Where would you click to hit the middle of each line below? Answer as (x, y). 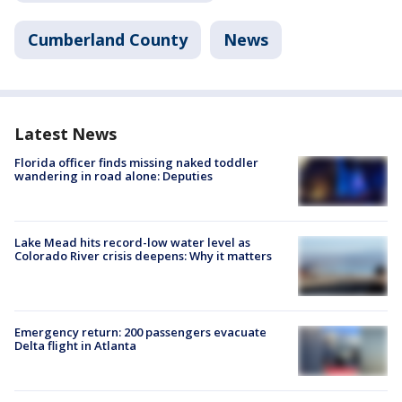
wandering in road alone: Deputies (114, 175)
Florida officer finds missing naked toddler (136, 162)
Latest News (66, 133)
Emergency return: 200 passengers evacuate (140, 332)
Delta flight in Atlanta (75, 345)
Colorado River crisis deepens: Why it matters (143, 256)
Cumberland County (108, 39)
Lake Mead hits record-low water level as (132, 243)
